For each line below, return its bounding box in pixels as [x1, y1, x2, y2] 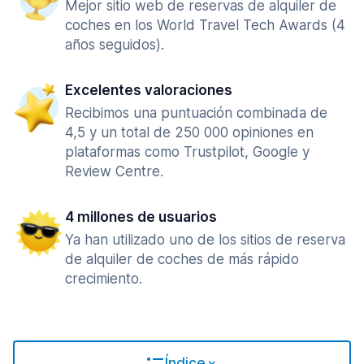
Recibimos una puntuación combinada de [65, 105, 327, 121]
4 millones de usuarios [65, 209, 217, 225]
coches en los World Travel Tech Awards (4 [65, 17, 345, 33]
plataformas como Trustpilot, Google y [65, 144, 310, 160]
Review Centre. [65, 163, 163, 180]
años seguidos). [65, 37, 164, 53]
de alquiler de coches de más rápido [65, 251, 299, 267]
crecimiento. [65, 271, 142, 287]
